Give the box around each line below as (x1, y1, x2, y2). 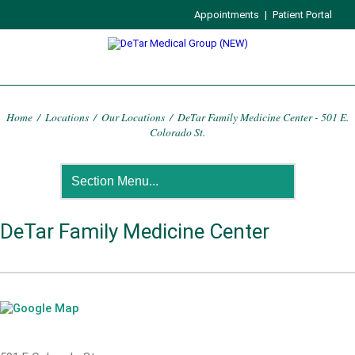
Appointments (194, 9, 260, 21)
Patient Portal (273, 9, 333, 21)
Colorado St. (150, 124, 205, 139)
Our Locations (101, 109, 165, 124)
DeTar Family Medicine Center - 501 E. (177, 109, 349, 124)
